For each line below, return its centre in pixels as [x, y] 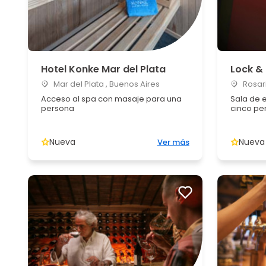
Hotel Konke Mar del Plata [103, 69]
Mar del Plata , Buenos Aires [106, 84]
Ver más [173, 142]
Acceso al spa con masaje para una [111, 99]
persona [58, 108]
